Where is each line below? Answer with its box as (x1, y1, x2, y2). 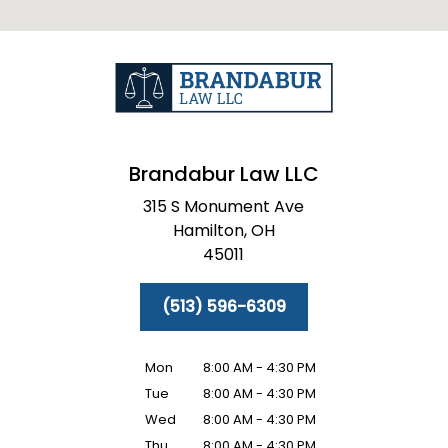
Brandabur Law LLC (128, 160, 319, 189)
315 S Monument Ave (143, 195, 305, 219)
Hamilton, (172, 219, 247, 243)
